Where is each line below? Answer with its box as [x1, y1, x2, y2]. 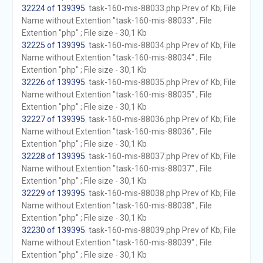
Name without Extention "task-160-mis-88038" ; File [21, 201, 212, 210]
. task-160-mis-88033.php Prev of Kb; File [85, 4, 236, 13]
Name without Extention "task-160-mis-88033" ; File [21, 16, 212, 25]
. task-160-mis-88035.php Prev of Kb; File [85, 77, 236, 87]
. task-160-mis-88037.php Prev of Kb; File [85, 151, 236, 161]
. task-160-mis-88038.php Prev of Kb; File [85, 188, 236, 198]
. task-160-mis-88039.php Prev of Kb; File [85, 225, 236, 235]
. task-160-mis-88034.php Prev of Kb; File [85, 41, 236, 50]
